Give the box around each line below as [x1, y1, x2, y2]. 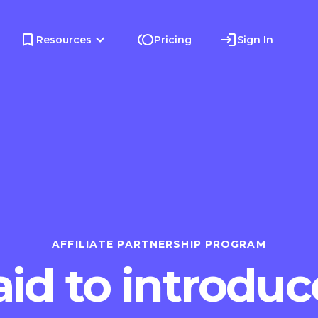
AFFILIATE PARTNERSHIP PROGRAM [52, 238, 266, 251]
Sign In [237, 33, 274, 46]
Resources [36, 33, 92, 46]
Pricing [154, 33, 192, 46]
